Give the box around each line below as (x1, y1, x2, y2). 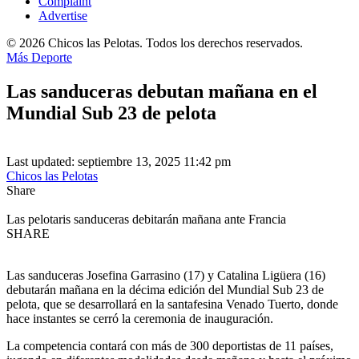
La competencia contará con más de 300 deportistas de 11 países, (6, 338, 333, 353)
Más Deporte (6, 50, 72, 64)
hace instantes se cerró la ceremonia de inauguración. (6, 311, 273, 325)
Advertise (38, 9, 87, 22)
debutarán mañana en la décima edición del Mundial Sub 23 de (6, 282, 324, 296)
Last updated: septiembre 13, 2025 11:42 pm (6, 154, 231, 168)
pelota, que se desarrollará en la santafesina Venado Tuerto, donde (6, 296, 338, 311)
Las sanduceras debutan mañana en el (6, 80, 317, 102)
